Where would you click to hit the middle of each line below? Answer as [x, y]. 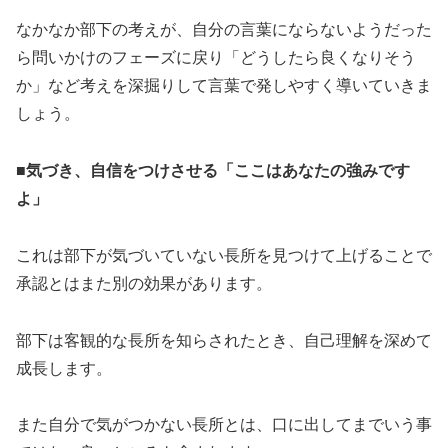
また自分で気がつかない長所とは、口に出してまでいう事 [224, 425]
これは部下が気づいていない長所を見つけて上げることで [224, 255]
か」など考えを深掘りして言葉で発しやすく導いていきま [224, 86]
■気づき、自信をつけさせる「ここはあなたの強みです [213, 171]
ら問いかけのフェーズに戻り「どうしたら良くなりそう [216, 58]
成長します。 [64, 368]
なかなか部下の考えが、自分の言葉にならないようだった [224, 30]
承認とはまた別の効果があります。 [144, 283]
